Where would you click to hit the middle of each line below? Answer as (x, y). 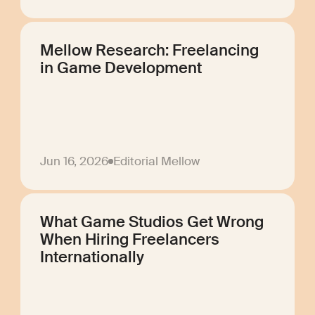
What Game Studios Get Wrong (152, 222)
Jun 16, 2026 (75, 162)
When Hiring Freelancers (130, 239)
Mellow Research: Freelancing (150, 50)
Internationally (92, 257)
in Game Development (121, 68)
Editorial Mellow (157, 162)
